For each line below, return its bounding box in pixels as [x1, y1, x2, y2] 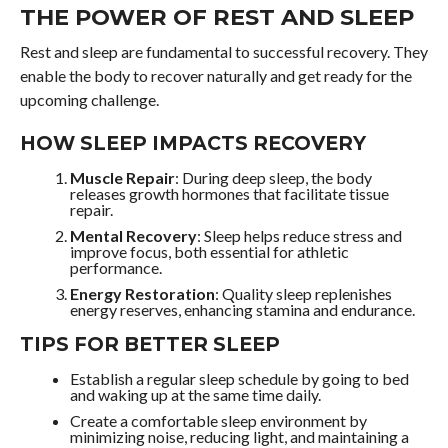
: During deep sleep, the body [174, 168, 372, 188]
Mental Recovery [69, 226, 197, 246]
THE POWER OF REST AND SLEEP [19, 3, 414, 32]
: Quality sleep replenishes [214, 284, 392, 304]
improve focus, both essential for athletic [69, 242, 349, 262]
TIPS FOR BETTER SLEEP [19, 332, 280, 357]
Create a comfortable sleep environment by [69, 411, 367, 431]
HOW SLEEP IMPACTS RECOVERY [19, 131, 366, 156]
